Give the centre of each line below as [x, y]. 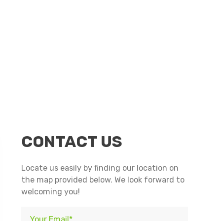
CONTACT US [72, 142]
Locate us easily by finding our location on [100, 168]
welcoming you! [51, 192]
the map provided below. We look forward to [103, 180]
